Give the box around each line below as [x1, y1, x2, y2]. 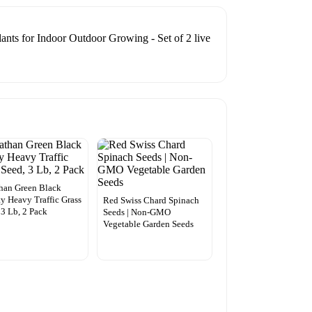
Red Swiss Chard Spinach [102, 194, 199, 205]
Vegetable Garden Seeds [102, 218, 194, 229]
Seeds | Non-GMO [102, 206, 171, 217]
